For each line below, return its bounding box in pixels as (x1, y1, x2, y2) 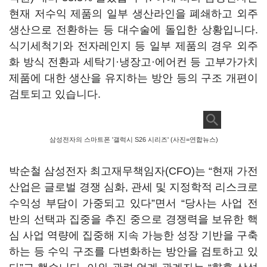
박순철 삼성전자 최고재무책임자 (9, 165, 165, 177)
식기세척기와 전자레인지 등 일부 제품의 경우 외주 (9, 40, 258, 52)
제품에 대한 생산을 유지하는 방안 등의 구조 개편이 (9, 72, 258, 84)
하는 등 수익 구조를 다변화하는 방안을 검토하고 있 (9, 246, 258, 257)
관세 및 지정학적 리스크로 (131, 181, 258, 193)
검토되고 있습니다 (9, 88, 98, 100)
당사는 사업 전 (184, 197, 259, 209)
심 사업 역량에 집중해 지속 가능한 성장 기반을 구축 (9, 229, 258, 241)
